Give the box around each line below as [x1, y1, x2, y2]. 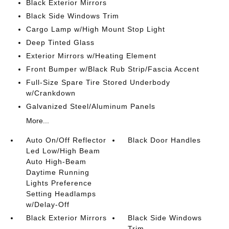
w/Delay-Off [26, 200, 70, 209]
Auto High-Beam [26, 157, 86, 166]
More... [26, 117, 49, 125]
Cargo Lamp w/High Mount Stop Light [26, 25, 165, 33]
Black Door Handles [128, 136, 201, 144]
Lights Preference [26, 179, 92, 187]
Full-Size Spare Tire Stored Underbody [26, 78, 170, 86]
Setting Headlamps [26, 190, 96, 198]
